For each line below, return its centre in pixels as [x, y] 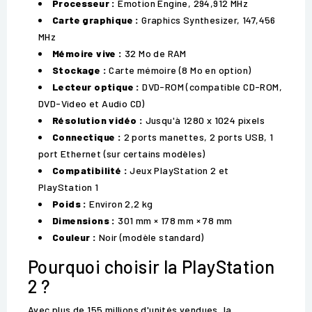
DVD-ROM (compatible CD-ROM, [211, 87]
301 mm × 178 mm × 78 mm [174, 221]
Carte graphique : [96, 20]
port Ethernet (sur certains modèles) [122, 154]
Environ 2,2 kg [120, 204]
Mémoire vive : [87, 54]
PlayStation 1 [69, 187]
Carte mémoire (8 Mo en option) [179, 70]
